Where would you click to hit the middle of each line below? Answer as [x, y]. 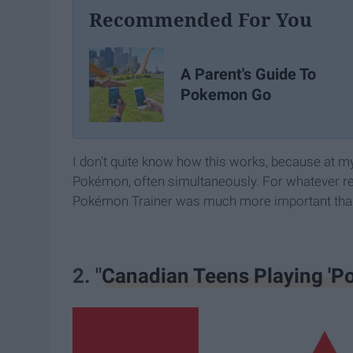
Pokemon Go [226, 95]
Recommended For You [201, 19]
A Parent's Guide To [248, 74]
